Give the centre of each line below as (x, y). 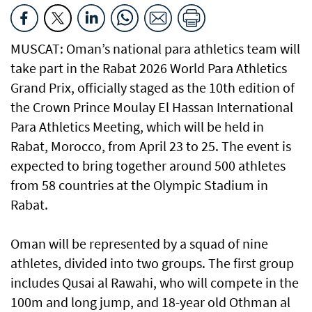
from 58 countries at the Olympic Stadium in (139, 185)
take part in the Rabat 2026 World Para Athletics (149, 68)
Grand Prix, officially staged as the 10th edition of (153, 88)
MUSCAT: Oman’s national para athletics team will (155, 49)
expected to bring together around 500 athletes (148, 166)
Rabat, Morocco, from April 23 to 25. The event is (151, 146)
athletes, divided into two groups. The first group (152, 263)
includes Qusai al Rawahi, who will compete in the (155, 283)
